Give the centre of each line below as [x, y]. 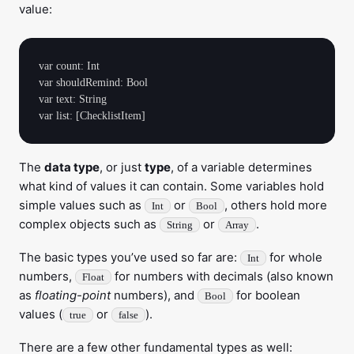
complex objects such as [89, 224]
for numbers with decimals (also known [222, 276]
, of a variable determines [241, 167]
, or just [122, 167]
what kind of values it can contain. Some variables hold [171, 186]
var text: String [73, 99]
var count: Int [69, 66]
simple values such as [82, 205]
